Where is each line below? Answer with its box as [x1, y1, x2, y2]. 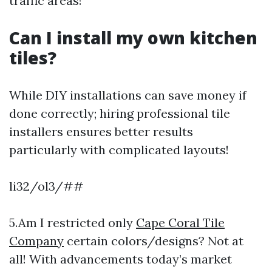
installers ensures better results [9, 124, 193, 139]
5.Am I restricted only [9, 215, 136, 230]
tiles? [9, 46, 56, 69]
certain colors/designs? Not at [64, 233, 243, 248]
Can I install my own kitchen [9, 26, 257, 49]
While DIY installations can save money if [9, 87, 246, 103]
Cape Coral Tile [136, 215, 225, 230]
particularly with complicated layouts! [9, 142, 229, 157]
